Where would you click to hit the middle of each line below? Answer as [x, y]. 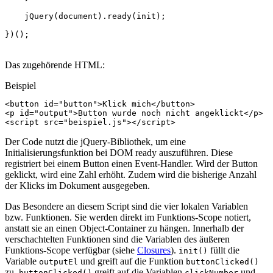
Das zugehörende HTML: [55, 65]
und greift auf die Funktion [132, 261]
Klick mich [127, 104]
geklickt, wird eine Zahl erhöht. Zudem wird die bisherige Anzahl [131, 175]
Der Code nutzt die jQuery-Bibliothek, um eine [95, 142]
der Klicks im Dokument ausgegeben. [77, 186]
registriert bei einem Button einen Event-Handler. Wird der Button [131, 164]
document [78, 16]
